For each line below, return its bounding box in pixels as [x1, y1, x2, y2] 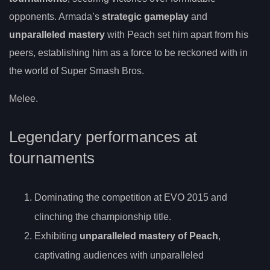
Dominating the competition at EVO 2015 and [34, 192, 227, 203]
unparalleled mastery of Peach [80, 231, 218, 242]
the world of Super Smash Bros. [9, 66, 144, 77]
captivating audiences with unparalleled [34, 250, 204, 261]
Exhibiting [34, 231, 80, 242]
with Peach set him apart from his [105, 30, 248, 40]
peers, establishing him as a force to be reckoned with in [9, 48, 248, 58]
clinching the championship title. [34, 212, 171, 222]
